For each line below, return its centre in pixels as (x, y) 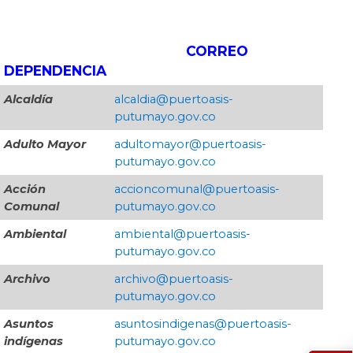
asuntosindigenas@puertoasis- (203, 324)
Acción (25, 190)
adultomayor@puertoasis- (190, 145)
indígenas (33, 342)
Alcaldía (30, 100)
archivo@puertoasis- (174, 279)
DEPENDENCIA (55, 71)
